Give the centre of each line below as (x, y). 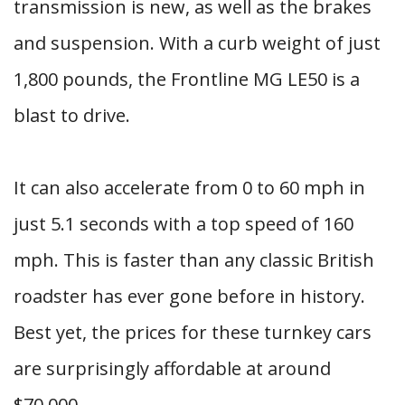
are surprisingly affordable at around (172, 368)
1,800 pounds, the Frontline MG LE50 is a (187, 79)
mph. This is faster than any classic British (194, 260)
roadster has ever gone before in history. (189, 296)
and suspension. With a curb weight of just (197, 43)
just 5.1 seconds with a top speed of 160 (184, 224)
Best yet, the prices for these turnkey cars (193, 332)
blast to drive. (72, 115)
